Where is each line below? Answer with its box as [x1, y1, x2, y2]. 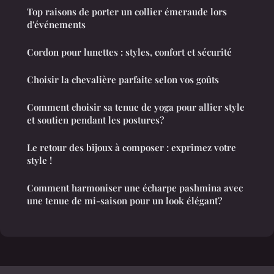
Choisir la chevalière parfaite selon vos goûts [27, 73, 219, 86]
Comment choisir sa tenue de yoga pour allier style [27, 100, 245, 113]
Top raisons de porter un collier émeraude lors [27, 5, 227, 18]
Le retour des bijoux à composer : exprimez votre [27, 141, 236, 154]
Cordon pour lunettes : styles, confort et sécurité [27, 45, 232, 58]
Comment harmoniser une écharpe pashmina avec [27, 181, 243, 194]
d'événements [27, 18, 86, 31]
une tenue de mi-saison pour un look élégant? [27, 194, 222, 207]
